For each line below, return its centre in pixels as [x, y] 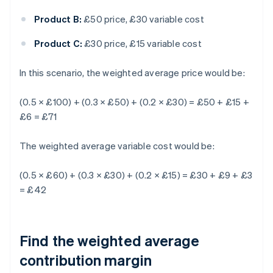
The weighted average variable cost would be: [117, 146]
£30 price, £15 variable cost [142, 44]
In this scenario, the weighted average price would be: [132, 73]
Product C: [58, 44]
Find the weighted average [110, 241]
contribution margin [86, 260]
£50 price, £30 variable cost [143, 19]
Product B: [58, 19]
